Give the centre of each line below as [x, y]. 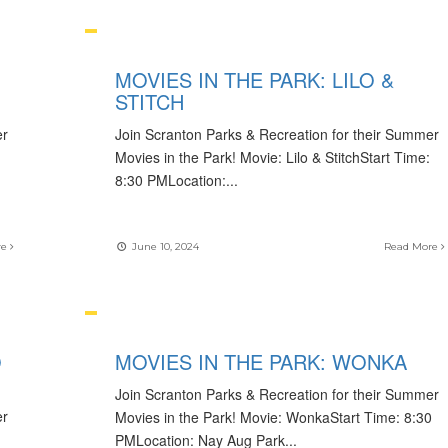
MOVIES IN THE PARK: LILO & [254, 79]
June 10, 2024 [163, 246]
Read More [412, 246]
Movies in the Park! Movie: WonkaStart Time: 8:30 [273, 417]
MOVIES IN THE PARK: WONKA [260, 361]
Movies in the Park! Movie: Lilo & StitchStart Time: [272, 157]
